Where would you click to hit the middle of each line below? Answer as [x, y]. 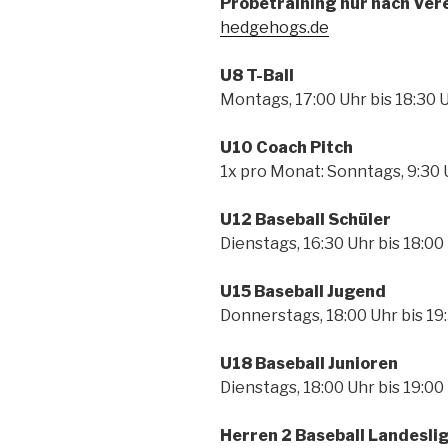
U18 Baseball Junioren [309, 363]
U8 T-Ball [257, 75]
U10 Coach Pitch [286, 147]
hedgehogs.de [274, 27]
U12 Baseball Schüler [305, 219]
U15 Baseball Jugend [303, 291]
